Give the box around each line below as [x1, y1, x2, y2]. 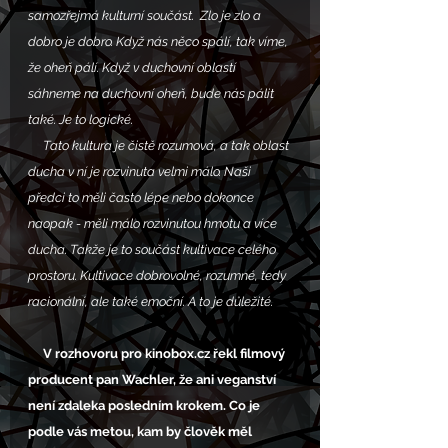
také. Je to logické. [28, 112, 136, 128]
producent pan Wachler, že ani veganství [28, 372, 279, 388]
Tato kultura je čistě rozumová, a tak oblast [28, 138, 43, 154]
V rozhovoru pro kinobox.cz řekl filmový [28, 346, 43, 362]
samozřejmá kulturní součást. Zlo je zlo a [28, 8, 264, 24]
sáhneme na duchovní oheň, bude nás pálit [28, 86, 277, 102]
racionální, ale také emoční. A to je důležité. [28, 294, 279, 310]
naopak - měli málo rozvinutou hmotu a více [28, 216, 280, 232]
